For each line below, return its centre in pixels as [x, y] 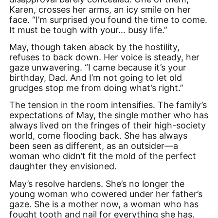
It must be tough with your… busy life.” [89, 30]
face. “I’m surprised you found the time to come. [109, 19]
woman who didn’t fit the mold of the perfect [103, 156]
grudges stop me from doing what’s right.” [97, 88]
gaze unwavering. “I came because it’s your [98, 67]
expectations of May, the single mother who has [109, 115]
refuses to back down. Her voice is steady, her [105, 57]
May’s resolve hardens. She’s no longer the [97, 183]
